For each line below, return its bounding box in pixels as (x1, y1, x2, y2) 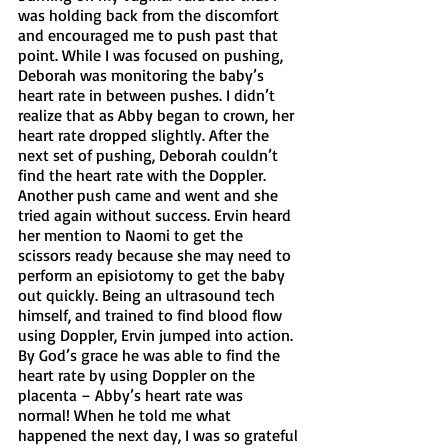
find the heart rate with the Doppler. (18, 164, 270, 185)
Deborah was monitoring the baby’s (18, 64, 268, 85)
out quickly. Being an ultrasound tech (18, 284, 279, 305)
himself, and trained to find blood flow (18, 304, 286, 325)
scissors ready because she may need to (18, 244, 295, 265)
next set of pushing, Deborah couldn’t (18, 144, 282, 165)
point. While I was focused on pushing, (18, 44, 287, 65)
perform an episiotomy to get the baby (18, 264, 289, 285)
